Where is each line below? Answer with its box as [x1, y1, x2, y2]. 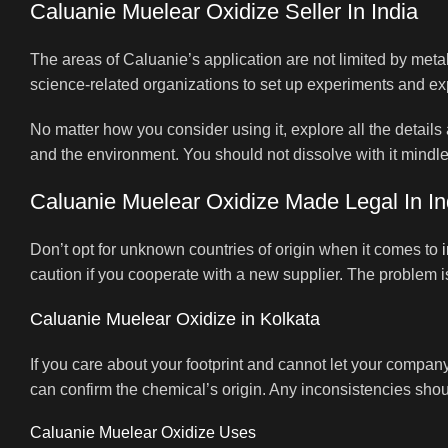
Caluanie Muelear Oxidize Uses [30, 423, 256, 441]
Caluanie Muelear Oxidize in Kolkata [30, 308, 320, 329]
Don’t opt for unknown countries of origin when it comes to [30, 240, 442, 258]
